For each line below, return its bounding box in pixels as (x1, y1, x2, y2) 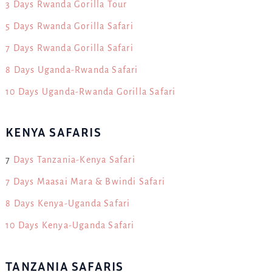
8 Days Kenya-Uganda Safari (5, 199, 131, 209)
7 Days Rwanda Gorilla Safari (5, 42, 134, 53)
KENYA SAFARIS (5, 124, 101, 140)
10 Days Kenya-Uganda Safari (5, 220, 135, 231)
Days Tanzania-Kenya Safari (13, 155, 135, 165)
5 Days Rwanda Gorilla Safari (5, 21, 134, 31)
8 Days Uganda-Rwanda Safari (5, 64, 138, 75)
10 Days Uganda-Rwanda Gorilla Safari (5, 86, 176, 97)
